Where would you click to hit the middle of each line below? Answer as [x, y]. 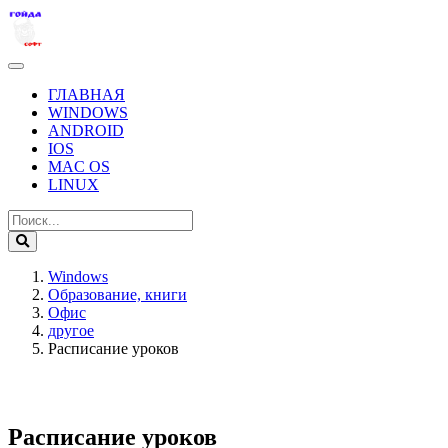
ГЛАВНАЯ [86, 94]
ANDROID [86, 130]
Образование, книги [117, 294]
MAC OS [79, 166]
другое [71, 330]
